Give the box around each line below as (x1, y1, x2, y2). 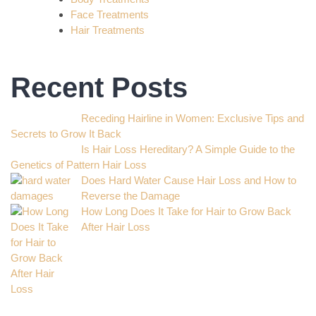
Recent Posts (11, 71, 188, 103)
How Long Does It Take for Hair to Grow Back (81, 205, 291, 217)
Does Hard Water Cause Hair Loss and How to (81, 174, 296, 186)
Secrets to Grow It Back (11, 127, 124, 140)
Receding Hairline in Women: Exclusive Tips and (81, 111, 304, 124)
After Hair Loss (81, 220, 150, 233)
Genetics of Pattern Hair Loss (11, 158, 147, 171)
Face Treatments (71, 8, 149, 20)
